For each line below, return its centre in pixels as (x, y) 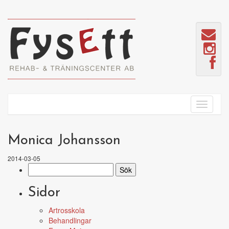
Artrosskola (67, 210)
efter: (37, 178)
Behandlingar (70, 220)
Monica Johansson (64, 141)
